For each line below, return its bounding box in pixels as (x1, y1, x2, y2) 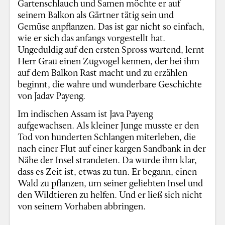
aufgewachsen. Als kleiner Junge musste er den (18, 119, 199, 132)
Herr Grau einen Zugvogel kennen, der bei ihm (18, 54, 200, 67)
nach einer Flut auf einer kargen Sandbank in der (18, 142, 206, 155)
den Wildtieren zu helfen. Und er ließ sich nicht (18, 188, 203, 201)
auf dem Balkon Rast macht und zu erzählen (18, 65, 188, 79)
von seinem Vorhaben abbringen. (18, 199, 146, 213)
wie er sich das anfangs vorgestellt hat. (18, 31, 166, 44)
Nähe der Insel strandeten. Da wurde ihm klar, (18, 153, 197, 167)
